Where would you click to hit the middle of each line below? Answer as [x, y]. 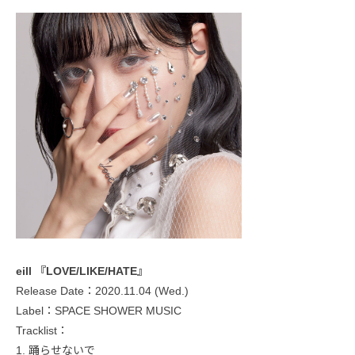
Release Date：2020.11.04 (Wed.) [102, 290]
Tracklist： [42, 330]
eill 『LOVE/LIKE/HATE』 [82, 271]
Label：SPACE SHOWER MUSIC [99, 310]
